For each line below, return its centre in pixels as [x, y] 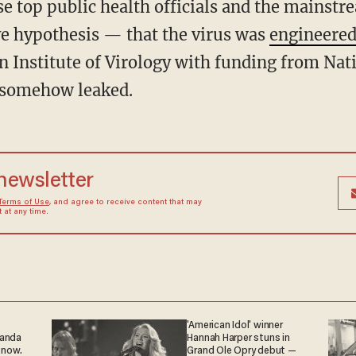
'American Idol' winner [235, 325]
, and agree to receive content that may [125, 203]
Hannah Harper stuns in [238, 338]
